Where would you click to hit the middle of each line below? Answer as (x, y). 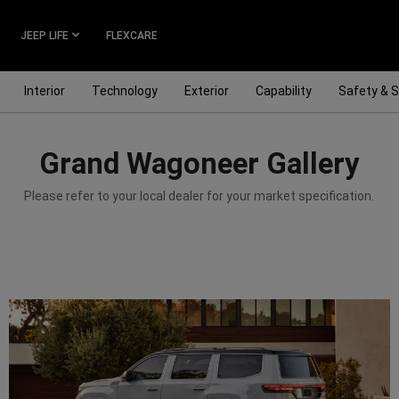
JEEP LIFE (45, 36)
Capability (284, 91)
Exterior (207, 91)
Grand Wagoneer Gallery (199, 163)
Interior (45, 91)
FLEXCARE (132, 36)
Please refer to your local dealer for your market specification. (199, 196)
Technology (125, 91)
